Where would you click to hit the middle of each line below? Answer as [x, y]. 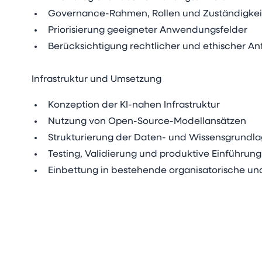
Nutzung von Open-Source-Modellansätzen [147, 122]
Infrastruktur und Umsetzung [97, 80]
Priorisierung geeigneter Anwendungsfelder [148, 30]
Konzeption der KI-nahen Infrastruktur [134, 105]
